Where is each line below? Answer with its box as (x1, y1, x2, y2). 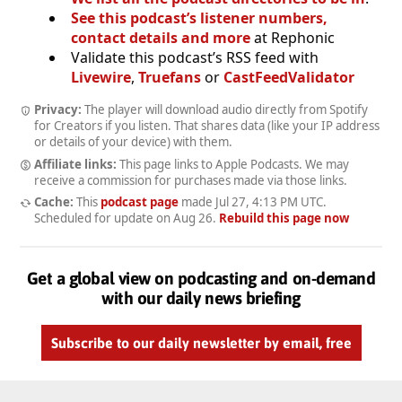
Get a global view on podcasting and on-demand (26, 268, 376, 289)
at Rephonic (250, 27, 335, 48)
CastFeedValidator (223, 66, 354, 87)
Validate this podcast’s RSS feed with (71, 47, 319, 67)
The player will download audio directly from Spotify (81, 100, 368, 118)
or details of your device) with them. (34, 133, 232, 150)
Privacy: (33, 100, 82, 118)
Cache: (33, 194, 74, 211)
